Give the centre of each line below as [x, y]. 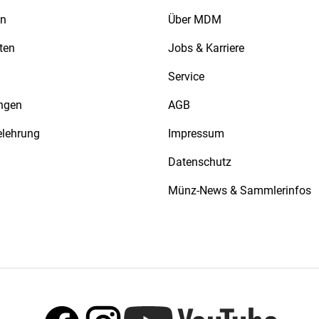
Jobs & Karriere [206, 48]
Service [186, 76]
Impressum [196, 133]
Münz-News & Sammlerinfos [240, 190]
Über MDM [195, 19]
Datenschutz [200, 162]
